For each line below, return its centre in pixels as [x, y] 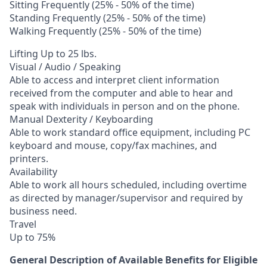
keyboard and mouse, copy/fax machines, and [113, 145]
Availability [33, 172]
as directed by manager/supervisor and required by [126, 198]
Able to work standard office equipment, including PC [130, 132]
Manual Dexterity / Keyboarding [81, 119]
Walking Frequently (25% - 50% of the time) [105, 31]
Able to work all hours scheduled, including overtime [128, 185]
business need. [43, 211]
